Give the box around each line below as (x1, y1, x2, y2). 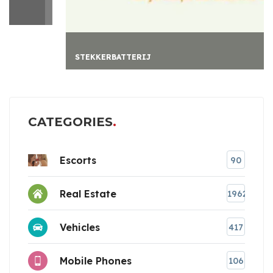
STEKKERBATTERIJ (29, 52, 106, 62)
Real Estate (60, 187, 116, 200)
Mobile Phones (60, 254, 132, 267)
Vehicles (60, 221, 100, 233)
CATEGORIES (28, 115, 113, 130)
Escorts (60, 154, 96, 166)
